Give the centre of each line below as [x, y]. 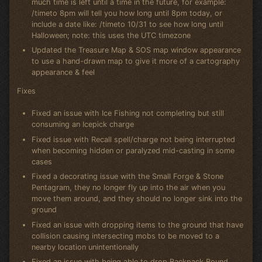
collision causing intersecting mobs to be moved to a [126, 236]
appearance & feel [63, 73]
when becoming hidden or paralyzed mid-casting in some [133, 150]
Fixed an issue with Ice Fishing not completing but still [128, 113]
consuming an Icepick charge [83, 125]
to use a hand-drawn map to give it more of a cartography [136, 61]
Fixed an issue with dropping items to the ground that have [138, 225]
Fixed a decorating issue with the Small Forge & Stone [128, 177]
